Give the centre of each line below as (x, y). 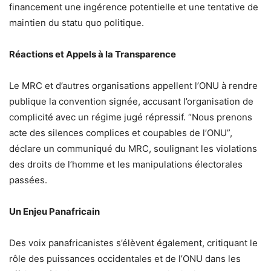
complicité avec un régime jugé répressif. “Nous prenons (131, 117)
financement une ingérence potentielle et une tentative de (134, 7)
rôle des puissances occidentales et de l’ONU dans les (125, 259)
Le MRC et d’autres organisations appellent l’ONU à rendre (133, 86)
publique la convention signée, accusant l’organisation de (131, 101)
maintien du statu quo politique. (77, 23)
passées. (28, 180)
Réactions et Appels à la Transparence (93, 54)
